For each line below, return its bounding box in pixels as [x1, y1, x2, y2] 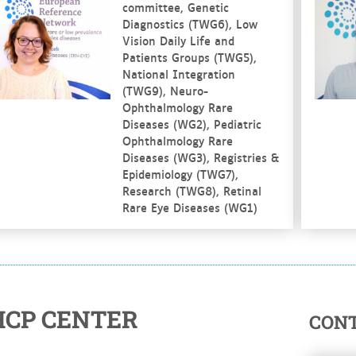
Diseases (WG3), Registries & [122, 148, 279, 166]
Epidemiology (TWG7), [122, 164, 238, 183]
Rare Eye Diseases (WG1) [122, 198, 257, 216]
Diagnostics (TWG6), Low [122, 14, 257, 33]
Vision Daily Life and [122, 31, 234, 49]
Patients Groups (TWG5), [122, 48, 257, 66]
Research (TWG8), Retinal [122, 181, 261, 199]
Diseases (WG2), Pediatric [122, 114, 261, 133]
